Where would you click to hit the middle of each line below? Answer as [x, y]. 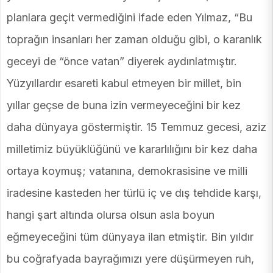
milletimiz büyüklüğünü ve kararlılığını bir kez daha [132, 149]
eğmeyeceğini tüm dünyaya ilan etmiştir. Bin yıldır [130, 237]
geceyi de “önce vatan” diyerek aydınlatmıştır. [122, 62]
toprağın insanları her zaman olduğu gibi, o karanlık [134, 40]
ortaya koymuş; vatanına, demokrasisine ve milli [127, 171]
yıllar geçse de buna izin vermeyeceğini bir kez [124, 105]
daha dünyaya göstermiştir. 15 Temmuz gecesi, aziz [136, 127]
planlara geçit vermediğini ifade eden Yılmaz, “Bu [129, 18]
